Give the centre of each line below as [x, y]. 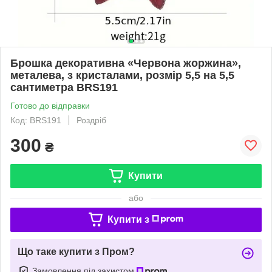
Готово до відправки [50, 105]
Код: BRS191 [36, 120]
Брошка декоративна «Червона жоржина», [126, 63]
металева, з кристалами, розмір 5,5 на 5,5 [122, 75]
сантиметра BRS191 [64, 87]
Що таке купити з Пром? [76, 251]
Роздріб [91, 120]
